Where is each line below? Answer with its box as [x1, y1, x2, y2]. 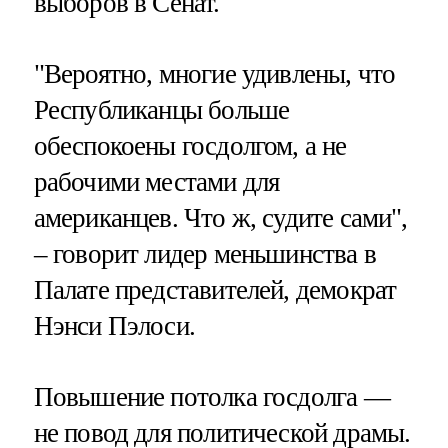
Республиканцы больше [33, 94, 290, 125]
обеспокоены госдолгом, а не [33, 130, 347, 161]
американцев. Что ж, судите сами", [33, 202, 408, 233]
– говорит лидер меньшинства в [33, 238, 376, 269]
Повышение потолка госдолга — [33, 381, 390, 412]
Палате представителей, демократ [33, 274, 397, 305]
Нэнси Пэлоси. [33, 310, 195, 341]
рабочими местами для [33, 166, 280, 197]
